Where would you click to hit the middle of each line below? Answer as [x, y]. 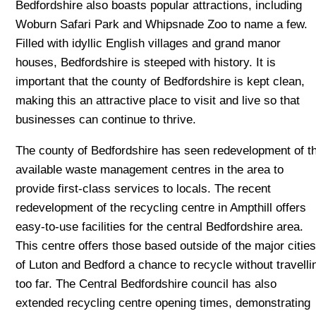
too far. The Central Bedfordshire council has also [146, 284]
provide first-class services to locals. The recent [144, 188]
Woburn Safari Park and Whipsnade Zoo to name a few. [162, 25]
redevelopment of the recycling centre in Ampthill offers [161, 207]
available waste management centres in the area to [150, 169]
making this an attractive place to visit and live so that [158, 101]
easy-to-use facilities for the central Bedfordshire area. [160, 226]
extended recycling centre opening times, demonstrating [163, 303]
